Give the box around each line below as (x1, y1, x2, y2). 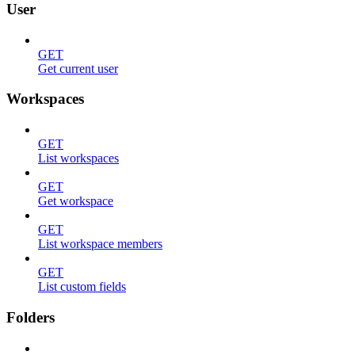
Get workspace (38, 194, 113, 208)
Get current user (38, 61, 118, 75)
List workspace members (38, 237, 162, 251)
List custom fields (38, 280, 126, 294)
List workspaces (38, 151, 119, 166)
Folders (6, 308, 55, 326)
